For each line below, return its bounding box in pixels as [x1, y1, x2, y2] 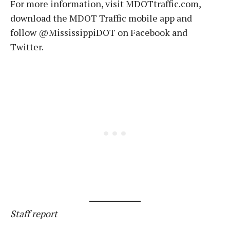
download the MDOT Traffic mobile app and [10, 12, 192, 24]
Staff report [10, 207, 57, 220]
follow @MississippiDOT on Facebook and [10, 26, 187, 39]
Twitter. [10, 41, 44, 53]
